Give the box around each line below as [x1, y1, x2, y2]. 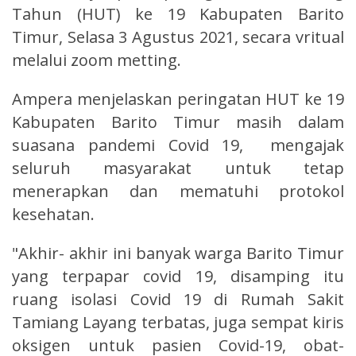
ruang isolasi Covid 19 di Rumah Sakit [12, 288, 344, 310]
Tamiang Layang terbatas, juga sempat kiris [12, 311, 344, 333]
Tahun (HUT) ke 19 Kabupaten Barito [12, 2, 344, 25]
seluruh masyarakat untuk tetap [12, 157, 344, 179]
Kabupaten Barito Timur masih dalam [12, 110, 344, 133]
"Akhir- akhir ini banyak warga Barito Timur [12, 242, 344, 264]
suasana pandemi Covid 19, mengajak [12, 133, 344, 156]
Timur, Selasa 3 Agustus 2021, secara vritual [12, 25, 344, 48]
